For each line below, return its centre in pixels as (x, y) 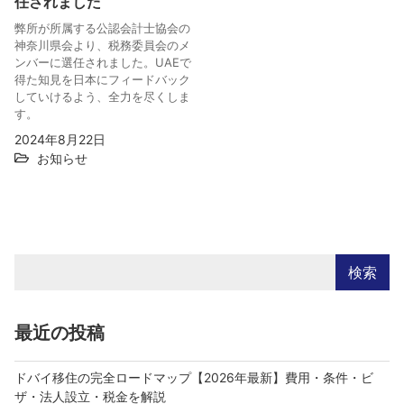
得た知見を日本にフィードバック (102, 79)
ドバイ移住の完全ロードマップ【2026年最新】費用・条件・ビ (194, 377)
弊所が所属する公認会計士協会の (102, 28)
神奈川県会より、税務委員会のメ (102, 45)
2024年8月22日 (60, 139)
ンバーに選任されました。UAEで (103, 62)
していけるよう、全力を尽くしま (102, 96)
